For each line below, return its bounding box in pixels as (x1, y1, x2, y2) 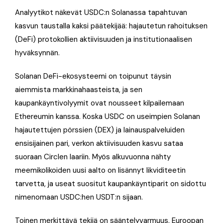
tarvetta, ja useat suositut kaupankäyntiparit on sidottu (15, 178, 206, 189)
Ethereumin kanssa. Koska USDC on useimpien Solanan (15, 111, 200, 121)
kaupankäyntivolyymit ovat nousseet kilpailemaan (15, 98, 184, 108)
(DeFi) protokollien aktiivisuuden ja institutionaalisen (15, 34, 192, 44)
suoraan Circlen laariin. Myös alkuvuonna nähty (15, 151, 171, 162)
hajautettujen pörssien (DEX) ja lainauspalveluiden (15, 124, 185, 135)
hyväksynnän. (15, 47, 60, 58)
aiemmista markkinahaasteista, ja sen (15, 84, 142, 95)
